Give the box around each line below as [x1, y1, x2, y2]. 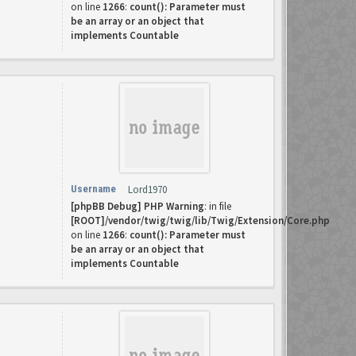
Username [71, 183, 116, 195]
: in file [204, 199, 231, 213]
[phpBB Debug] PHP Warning [71, 199, 204, 213]
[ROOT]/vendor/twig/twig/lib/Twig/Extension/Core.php [71, 214, 330, 227]
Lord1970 [128, 183, 167, 196]
